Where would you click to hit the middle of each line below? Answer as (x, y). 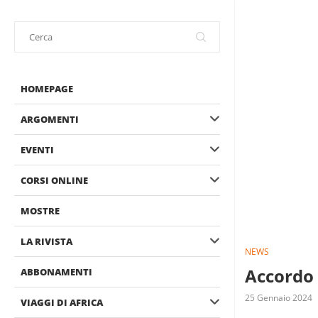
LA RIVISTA (46, 241)
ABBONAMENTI (56, 272)
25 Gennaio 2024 (279, 298)
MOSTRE (40, 211)
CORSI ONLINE (54, 180)
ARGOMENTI (50, 119)
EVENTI (37, 150)
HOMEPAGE (47, 89)
